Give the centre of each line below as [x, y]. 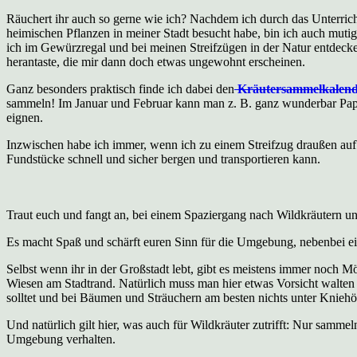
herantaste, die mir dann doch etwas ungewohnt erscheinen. [156, 61]
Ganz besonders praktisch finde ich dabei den [120, 88]
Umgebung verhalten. [61, 339]
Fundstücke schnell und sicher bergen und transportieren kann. [163, 159]
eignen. [25, 117]
